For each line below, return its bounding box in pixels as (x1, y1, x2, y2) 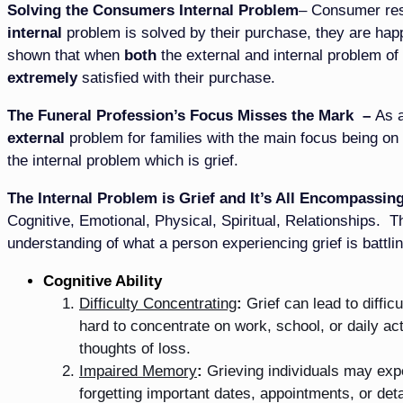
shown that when (7, 46, 124, 64)
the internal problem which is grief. (7, 151, 238, 169)
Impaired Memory (79, 362, 197, 380)
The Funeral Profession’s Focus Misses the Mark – (7, 106, 375, 124)
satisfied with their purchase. (77, 68, 275, 86)
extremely (7, 68, 77, 86)
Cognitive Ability (43, 272, 162, 290)
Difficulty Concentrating (79, 294, 237, 312)
